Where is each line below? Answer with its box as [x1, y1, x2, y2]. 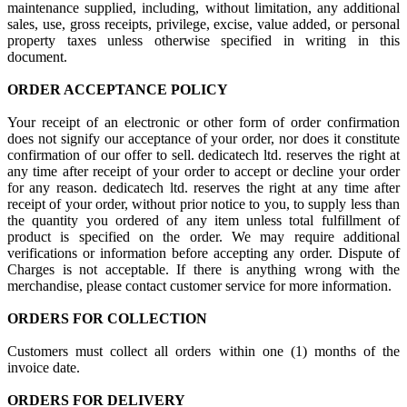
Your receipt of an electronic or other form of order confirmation [7, 114, 400, 130]
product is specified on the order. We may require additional [7, 229, 400, 244]
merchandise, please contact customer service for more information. [7, 278, 392, 293]
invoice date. [7, 360, 80, 375]
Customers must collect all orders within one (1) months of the [7, 343, 400, 359]
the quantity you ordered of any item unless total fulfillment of [7, 213, 400, 228]
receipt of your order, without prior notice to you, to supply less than [7, 196, 400, 212]
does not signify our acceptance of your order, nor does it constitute [7, 131, 400, 146]
